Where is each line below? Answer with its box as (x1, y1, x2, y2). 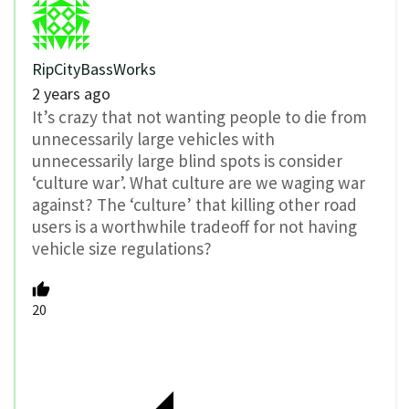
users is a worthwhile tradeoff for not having (32, 215, 357, 238)
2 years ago (32, 83, 110, 105)
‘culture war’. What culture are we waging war (32, 172, 365, 194)
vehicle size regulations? (32, 237, 212, 260)
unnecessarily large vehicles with (32, 128, 275, 151)
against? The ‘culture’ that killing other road (32, 194, 357, 216)
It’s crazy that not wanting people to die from (32, 106, 367, 129)
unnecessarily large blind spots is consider (32, 150, 342, 173)
